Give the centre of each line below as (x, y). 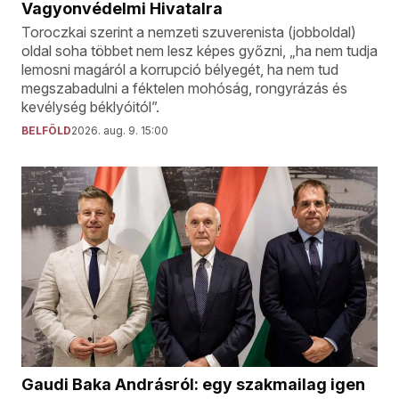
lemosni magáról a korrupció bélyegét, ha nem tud (180, 70)
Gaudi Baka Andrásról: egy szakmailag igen (193, 385)
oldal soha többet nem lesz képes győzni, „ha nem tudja (199, 51)
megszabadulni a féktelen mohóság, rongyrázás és (184, 89)
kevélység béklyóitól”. (90, 107)
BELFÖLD (46, 131)
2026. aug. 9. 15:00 (120, 131)
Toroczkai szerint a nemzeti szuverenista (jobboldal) (189, 33)
